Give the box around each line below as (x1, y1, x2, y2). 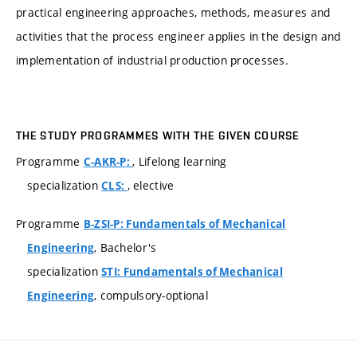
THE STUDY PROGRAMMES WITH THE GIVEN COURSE (16, 129, 300, 143)
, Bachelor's (94, 239, 157, 255)
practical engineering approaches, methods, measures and (16, 4, 331, 20)
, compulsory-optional (94, 287, 208, 303)
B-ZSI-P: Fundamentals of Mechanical (83, 216, 286, 231)
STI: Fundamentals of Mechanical (101, 264, 283, 279)
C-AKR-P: (83, 155, 133, 170)
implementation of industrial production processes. (16, 52, 288, 68)
